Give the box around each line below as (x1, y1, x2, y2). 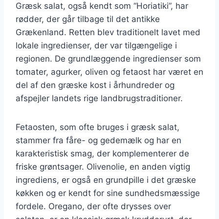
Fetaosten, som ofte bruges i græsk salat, (16, 122, 179, 132)
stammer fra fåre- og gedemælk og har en (16, 135, 181, 145)
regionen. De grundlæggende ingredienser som (16, 53, 201, 64)
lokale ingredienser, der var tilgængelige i (16, 40, 177, 50)
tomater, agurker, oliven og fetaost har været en (16, 66, 203, 77)
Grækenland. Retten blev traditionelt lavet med (16, 27, 200, 37)
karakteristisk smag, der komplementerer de (16, 148, 189, 158)
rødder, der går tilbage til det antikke (16, 14, 160, 24)
